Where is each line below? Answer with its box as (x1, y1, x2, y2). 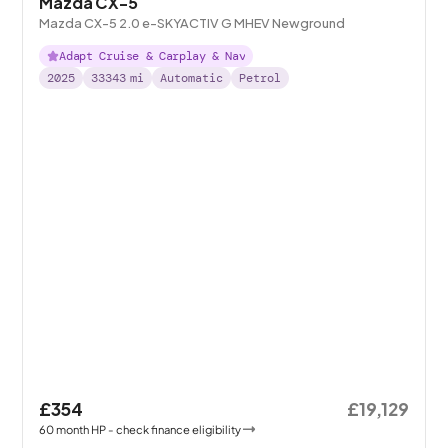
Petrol (239, 69, 282, 86)
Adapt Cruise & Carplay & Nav (59, 47, 246, 64)
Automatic (160, 69, 224, 86)
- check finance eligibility (108, 421, 242, 436)
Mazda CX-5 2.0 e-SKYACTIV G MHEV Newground (39, 14, 346, 31)
